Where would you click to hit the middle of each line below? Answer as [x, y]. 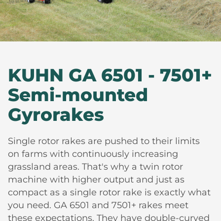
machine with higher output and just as [96, 179]
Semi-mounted [78, 94]
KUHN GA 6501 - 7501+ [110, 75]
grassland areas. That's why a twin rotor [95, 166]
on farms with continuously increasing [93, 154]
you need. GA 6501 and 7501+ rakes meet [98, 205]
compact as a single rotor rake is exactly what [109, 192]
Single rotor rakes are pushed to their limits [104, 141]
